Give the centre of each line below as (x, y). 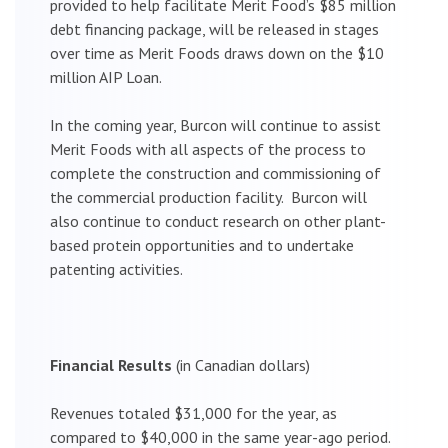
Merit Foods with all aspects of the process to (208, 148)
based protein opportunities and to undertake (202, 244)
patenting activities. (116, 268)
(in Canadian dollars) (243, 364)
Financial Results (113, 364)
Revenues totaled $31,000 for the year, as (193, 412)
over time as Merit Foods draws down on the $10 (217, 52)
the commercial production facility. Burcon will (208, 196)
